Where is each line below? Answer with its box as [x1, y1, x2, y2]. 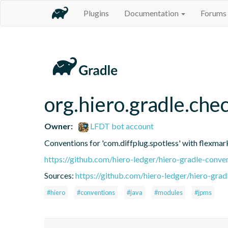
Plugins [83, 8, 109, 18]
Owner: [44, 121, 73, 131]
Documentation [124, 8, 180, 18]
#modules [154, 188, 183, 196]
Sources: [44, 170, 75, 180]
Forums [201, 8, 226, 18]
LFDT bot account [89, 121, 154, 131]
